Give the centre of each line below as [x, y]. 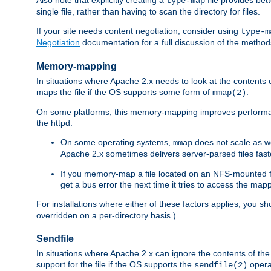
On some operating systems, [117, 142]
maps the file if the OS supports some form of [124, 92]
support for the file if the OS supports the [115, 265]
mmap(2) [229, 92]
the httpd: [54, 122]
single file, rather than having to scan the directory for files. [148, 11]
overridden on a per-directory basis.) [106, 215]
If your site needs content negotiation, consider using [139, 31]
